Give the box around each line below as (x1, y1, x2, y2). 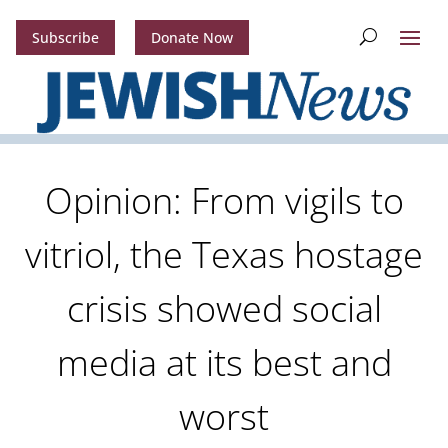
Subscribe (31, 28, 99, 48)
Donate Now (150, 28, 233, 48)
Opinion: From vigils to (44, 176, 404, 226)
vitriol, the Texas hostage (25, 230, 423, 280)
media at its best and (56, 338, 392, 388)
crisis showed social (66, 284, 382, 334)
